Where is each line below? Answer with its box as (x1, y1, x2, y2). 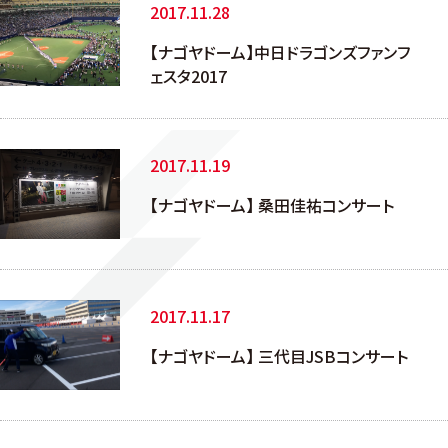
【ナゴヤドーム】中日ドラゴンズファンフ (150, 40, 410, 64)
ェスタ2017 (150, 64, 227, 88)
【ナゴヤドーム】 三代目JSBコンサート (150, 344, 408, 368)
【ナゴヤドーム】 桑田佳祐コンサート (150, 193, 394, 217)
